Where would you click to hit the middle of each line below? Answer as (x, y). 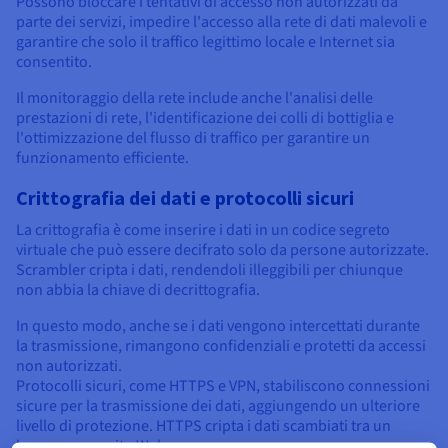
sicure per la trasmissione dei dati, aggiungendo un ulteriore (218, 406)
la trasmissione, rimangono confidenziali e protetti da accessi (221, 346)
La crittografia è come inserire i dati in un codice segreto (203, 230)
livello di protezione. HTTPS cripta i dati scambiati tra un (203, 426)
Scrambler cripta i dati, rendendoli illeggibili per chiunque (209, 270)
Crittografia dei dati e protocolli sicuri (185, 198)
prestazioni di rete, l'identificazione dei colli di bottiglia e (205, 118)
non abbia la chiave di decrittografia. (139, 290)
